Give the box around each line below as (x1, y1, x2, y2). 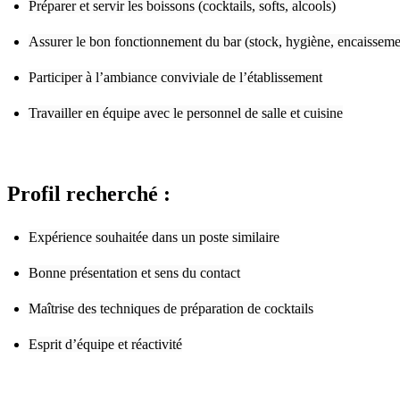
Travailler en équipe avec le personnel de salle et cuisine (29, 104, 343, 121)
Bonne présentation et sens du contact (29, 265, 240, 281)
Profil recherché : (7, 181, 171, 205)
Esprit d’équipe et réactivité (29, 337, 182, 353)
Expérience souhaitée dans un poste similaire (29, 229, 279, 246)
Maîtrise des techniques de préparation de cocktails (29, 301, 313, 317)
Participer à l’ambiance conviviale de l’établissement (29, 69, 322, 85)
